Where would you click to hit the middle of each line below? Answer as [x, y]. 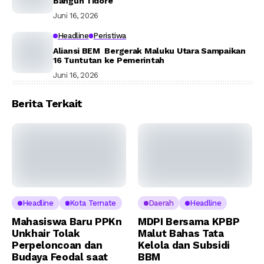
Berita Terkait [47, 103]
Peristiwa [110, 36]
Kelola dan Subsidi [184, 245]
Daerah [161, 203]
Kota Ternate [93, 203]
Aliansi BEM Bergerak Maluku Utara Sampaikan [149, 51]
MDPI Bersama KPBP [189, 222]
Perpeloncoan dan [57, 245]
